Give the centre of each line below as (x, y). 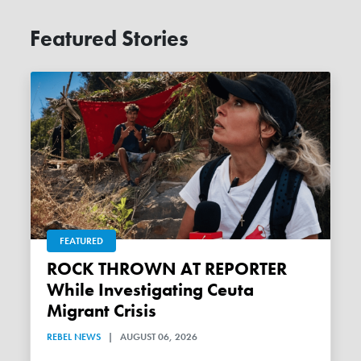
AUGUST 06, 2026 (159, 336)
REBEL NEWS (74, 336)
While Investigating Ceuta (151, 290)
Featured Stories (110, 38)
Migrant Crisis (102, 311)
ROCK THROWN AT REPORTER (52, 269)
